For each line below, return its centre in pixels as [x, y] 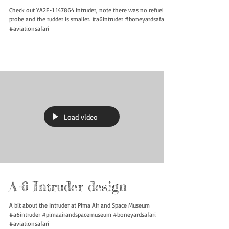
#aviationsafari [29, 49]
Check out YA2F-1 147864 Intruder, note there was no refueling [90, 31]
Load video [81, 137]
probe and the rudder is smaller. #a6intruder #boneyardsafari [88, 40]
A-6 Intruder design [68, 207]
